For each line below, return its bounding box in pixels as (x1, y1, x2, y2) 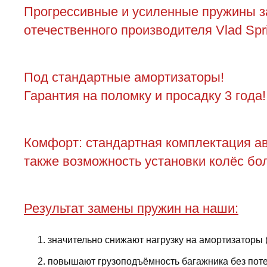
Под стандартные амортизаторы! (24, 69, 224, 85)
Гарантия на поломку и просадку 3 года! (24, 88, 266, 103)
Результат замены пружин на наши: (24, 200, 238, 216)
